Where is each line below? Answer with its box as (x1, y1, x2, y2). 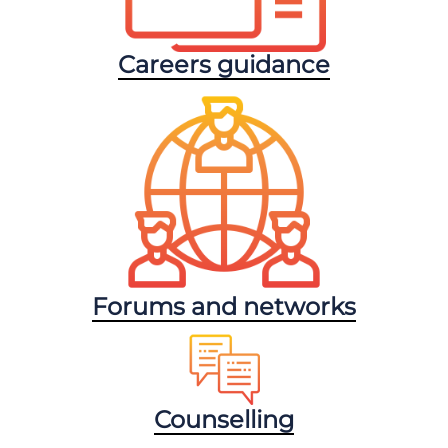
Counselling (154, 404, 294, 434)
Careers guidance (118, 49, 330, 79)
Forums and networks (92, 291, 356, 321)
